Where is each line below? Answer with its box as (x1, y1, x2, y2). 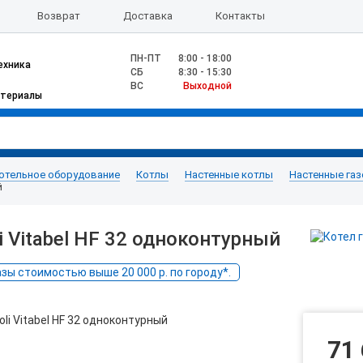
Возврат (36, 10, 80, 22)
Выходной (183, 80, 232, 92)
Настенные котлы (185, 169, 273, 181)
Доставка (122, 10, 173, 22)
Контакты (216, 10, 266, 22)
